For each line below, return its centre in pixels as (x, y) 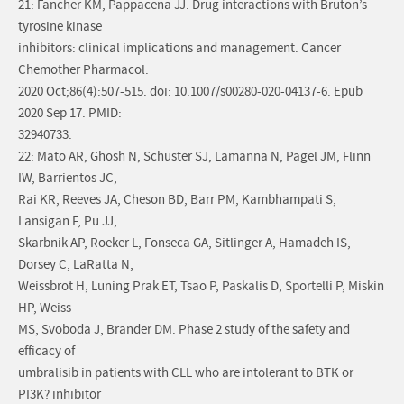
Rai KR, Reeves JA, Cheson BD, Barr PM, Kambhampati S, (177, 200)
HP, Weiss (45, 308)
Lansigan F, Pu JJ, (68, 222)
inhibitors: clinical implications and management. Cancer (179, 49)
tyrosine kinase (60, 27)
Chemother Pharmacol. (83, 70)
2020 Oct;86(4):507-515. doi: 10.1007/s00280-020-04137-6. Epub (190, 92)
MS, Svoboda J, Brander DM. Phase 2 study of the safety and (184, 330)
